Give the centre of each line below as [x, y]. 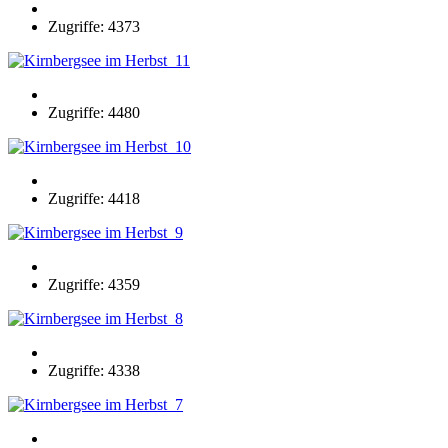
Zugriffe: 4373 [94, 26]
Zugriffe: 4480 [94, 112]
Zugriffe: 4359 [94, 284]
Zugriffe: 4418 [94, 198]
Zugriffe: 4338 [94, 370]
